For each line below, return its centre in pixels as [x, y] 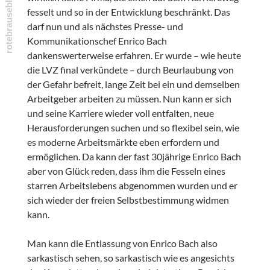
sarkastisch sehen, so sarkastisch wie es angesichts [130, 258]
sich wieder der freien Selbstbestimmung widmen [128, 200]
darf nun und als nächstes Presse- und [105, 27]
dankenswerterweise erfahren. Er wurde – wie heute [134, 55]
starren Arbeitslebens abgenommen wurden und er [132, 186]
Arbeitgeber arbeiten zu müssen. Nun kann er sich [129, 99]
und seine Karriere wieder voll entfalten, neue [120, 113]
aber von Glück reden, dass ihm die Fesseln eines [126, 171]
